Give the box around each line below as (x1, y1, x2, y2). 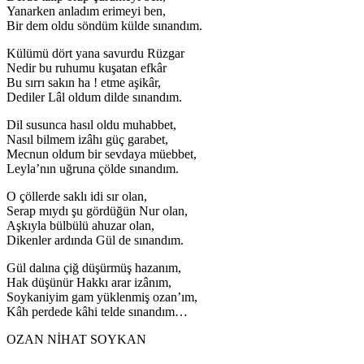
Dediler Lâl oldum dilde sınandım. (6, 89, 182, 104)
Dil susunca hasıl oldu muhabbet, (6, 117, 176, 132)
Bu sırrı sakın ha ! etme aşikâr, (6, 75, 161, 89)
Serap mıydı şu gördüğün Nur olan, (6, 203, 188, 218)
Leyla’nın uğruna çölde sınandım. (6, 161, 179, 175)
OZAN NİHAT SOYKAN (6, 331, 146, 346)
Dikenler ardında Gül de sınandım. (6, 232, 184, 247)
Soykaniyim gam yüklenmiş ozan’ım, (6, 289, 197, 304)
